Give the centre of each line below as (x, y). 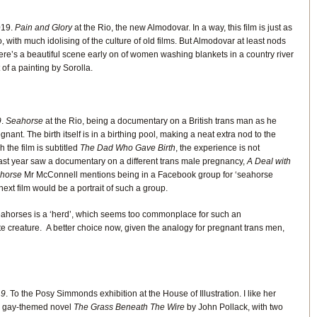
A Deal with (269, 161)
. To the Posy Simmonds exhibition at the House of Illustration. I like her (140, 294)
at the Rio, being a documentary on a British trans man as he (161, 121)
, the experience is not (217, 148)
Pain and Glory (44, 28)
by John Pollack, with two (235, 307)
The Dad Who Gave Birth (127, 148)
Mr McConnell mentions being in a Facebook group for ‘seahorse (148, 174)
